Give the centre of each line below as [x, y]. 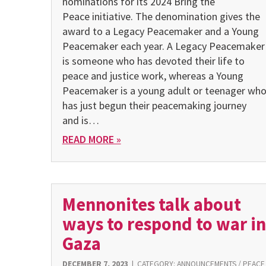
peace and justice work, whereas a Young [153, 75]
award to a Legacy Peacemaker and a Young [160, 31]
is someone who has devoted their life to [153, 61]
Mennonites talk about [151, 205]
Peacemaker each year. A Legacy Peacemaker [163, 46]
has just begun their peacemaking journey [154, 105]
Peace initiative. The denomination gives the [161, 16]
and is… [80, 120]
